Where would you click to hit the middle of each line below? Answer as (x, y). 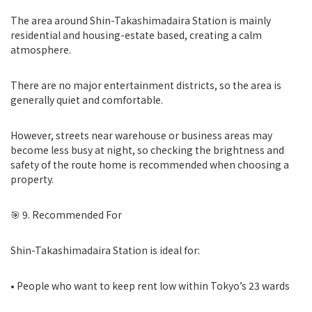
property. (32, 179)
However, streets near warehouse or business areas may (141, 135)
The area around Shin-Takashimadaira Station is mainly (141, 20)
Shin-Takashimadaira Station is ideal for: (105, 250)
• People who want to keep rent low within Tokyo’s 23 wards (150, 286)
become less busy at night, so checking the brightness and (147, 150)
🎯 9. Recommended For (66, 214)
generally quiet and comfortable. (87, 100)
